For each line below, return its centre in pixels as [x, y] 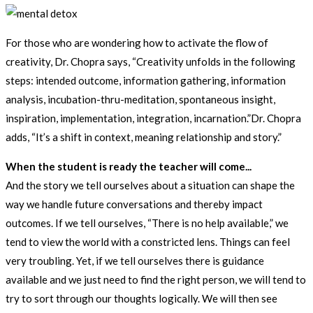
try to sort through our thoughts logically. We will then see [141, 299]
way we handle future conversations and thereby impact [134, 204]
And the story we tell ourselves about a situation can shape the [150, 185]
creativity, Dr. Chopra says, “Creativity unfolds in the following [151, 62]
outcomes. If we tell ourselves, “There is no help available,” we [147, 223]
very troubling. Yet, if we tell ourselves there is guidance [135, 261]
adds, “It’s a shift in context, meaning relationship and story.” [144, 137]
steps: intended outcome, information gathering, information [146, 81]
